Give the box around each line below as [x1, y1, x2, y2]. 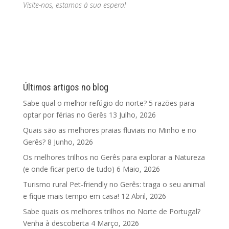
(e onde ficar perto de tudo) [22, 164, 114, 174]
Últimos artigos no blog [22, 81, 108, 93]
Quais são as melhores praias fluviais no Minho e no [22, 125, 196, 135]
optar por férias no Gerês [22, 109, 107, 120]
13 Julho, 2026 [108, 109, 156, 120]
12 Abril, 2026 [121, 191, 166, 201]
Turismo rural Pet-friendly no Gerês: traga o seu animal [22, 179, 205, 189]
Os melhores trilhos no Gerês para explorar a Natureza [22, 152, 205, 162]
